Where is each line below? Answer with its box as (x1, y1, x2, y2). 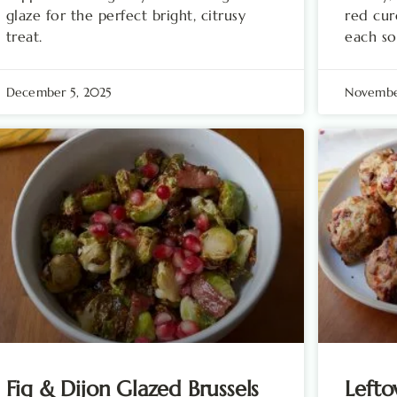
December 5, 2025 (5, 83, 113, 100)
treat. (5, 27, 43, 45)
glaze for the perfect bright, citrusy (5, 5, 246, 24)
